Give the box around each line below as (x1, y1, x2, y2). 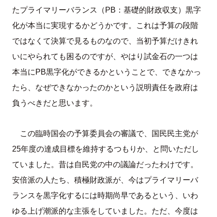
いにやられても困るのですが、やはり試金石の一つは (12, 52, 198, 61)
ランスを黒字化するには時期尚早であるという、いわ (12, 191, 198, 200)
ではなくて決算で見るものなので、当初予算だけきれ (12, 36, 198, 45)
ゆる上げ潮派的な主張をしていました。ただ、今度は (12, 207, 198, 216)
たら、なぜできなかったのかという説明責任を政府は (12, 83, 198, 92)
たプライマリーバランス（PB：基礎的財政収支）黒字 (12, 5, 201, 14)
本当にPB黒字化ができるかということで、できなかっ (12, 67, 201, 76)
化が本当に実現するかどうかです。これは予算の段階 (12, 21, 198, 30)
